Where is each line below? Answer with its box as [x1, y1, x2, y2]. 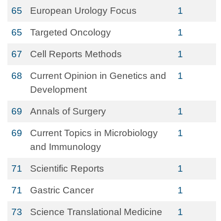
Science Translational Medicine [30, 207, 162, 217]
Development [30, 84, 87, 95]
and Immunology [30, 142, 101, 152]
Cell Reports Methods [30, 49, 122, 59]
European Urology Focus [30, 5, 137, 16]
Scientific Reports [30, 163, 104, 174]
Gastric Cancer [30, 185, 94, 195]
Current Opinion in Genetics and [30, 71, 166, 81]
